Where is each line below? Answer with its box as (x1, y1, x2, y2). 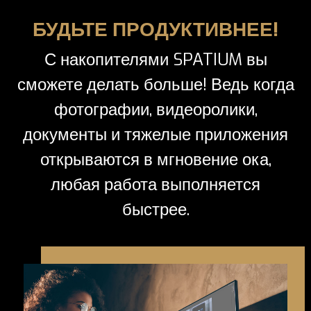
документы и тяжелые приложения (23, 124, 288, 146)
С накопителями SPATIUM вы (44, 49, 267, 72)
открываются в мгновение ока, (40, 149, 271, 171)
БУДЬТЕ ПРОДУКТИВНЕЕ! (33, 17, 278, 43)
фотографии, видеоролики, (53, 99, 258, 121)
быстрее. (121, 199, 190, 221)
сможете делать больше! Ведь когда (17, 74, 294, 96)
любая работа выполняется (51, 174, 260, 196)
